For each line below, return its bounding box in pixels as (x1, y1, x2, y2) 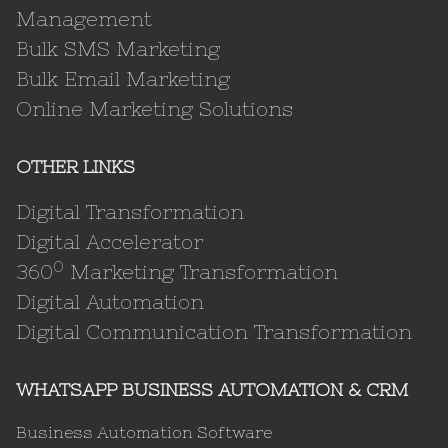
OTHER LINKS (16, 156, 135, 178)
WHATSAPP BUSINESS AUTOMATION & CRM (16, 379, 408, 401)
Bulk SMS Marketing (16, 37, 220, 61)
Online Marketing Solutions (16, 97, 293, 121)
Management (16, 7, 152, 31)
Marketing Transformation (64, 260, 338, 284)
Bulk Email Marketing (16, 67, 230, 91)
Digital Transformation (16, 200, 244, 224)
